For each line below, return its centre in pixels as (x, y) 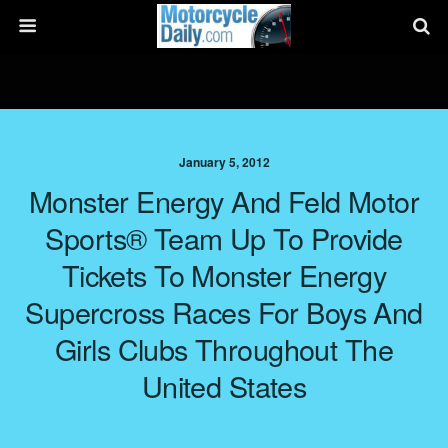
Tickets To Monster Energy (224, 274)
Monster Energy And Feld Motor (224, 200)
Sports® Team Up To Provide (224, 237)
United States (224, 385)
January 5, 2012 (224, 162)
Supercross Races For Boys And (224, 311)
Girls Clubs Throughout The (224, 348)
